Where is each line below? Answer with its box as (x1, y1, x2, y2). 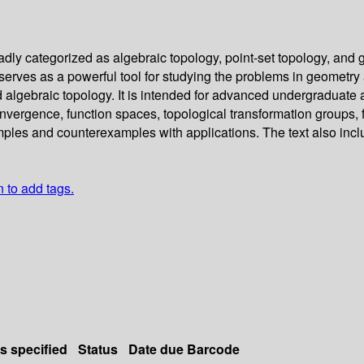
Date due (128, 340, 184, 359)
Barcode (187, 340, 240, 359)
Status (78, 340, 118, 359)
